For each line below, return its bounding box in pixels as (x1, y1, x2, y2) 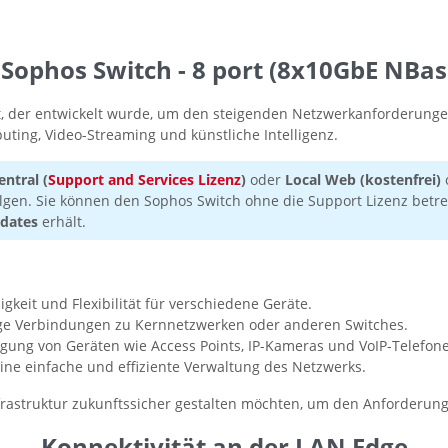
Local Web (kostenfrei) (285, 170, 445, 190)
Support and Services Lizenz (48, 170, 241, 190)
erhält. (38, 212, 86, 232)
